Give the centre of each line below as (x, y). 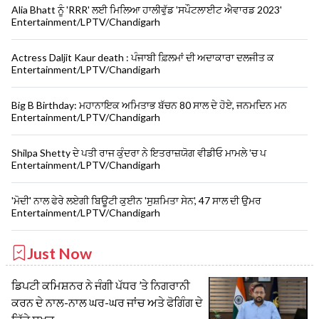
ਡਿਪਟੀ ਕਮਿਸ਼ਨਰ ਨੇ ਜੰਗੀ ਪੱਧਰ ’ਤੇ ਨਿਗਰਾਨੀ (101, 285)
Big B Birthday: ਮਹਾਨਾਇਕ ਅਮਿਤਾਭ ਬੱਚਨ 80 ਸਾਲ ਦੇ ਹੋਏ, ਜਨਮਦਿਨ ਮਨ (149, 105)
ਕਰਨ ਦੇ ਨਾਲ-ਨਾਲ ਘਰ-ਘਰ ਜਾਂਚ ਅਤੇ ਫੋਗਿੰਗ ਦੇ (107, 302)
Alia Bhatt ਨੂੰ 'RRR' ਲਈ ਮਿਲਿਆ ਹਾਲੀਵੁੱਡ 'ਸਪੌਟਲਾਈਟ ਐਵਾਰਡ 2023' (147, 9)
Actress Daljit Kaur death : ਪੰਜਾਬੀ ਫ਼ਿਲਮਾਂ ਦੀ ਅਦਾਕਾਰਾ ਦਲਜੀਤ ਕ (143, 57)
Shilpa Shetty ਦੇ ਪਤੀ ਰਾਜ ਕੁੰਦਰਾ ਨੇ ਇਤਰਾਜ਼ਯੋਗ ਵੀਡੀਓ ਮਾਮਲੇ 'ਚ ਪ (139, 152)
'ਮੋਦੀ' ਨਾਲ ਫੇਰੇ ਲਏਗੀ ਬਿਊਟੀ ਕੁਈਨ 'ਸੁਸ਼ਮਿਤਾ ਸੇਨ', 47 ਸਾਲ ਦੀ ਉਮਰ (136, 200)
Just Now (59, 253)
